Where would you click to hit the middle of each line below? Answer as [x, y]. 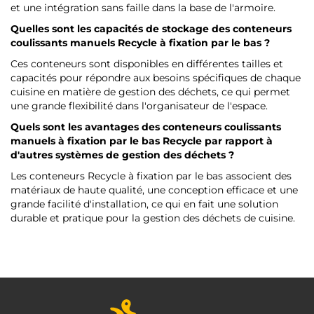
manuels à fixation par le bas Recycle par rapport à [142, 141]
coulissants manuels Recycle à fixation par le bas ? [140, 43]
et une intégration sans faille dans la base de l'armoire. [143, 8]
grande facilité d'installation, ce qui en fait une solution [144, 204]
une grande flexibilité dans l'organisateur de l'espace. [139, 106]
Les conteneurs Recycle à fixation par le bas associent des [151, 176]
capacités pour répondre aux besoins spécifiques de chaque [156, 78]
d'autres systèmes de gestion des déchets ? [122, 155]
